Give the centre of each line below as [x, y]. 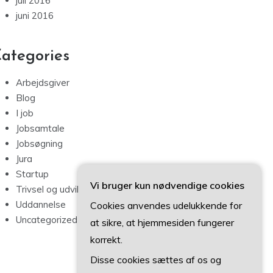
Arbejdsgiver [43, 83]
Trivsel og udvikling [55, 190]
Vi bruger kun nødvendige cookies [167, 185]
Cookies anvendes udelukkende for [166, 205]
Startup [32, 174]
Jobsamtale [40, 129]
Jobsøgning [39, 144]
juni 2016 [35, 16]
